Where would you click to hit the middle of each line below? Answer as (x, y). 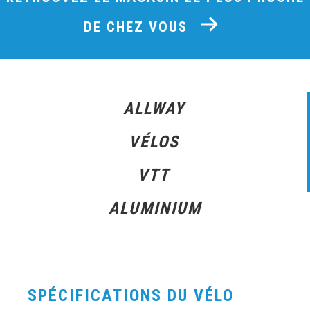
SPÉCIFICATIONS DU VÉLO (131, 295)
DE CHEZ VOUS (138, 27)
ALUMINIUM (155, 208)
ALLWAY (154, 108)
